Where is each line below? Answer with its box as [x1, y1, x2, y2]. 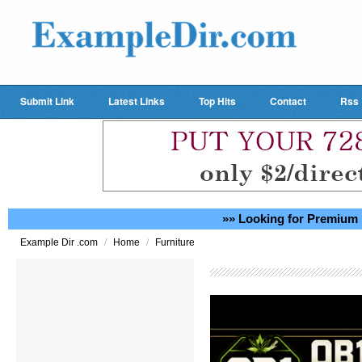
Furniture [155, 237, 195, 248]
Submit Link [20, 94, 74, 108]
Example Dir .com [20, 237, 100, 248]
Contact [270, 94, 306, 108]
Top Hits [199, 94, 236, 108]
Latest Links [108, 94, 165, 108]
